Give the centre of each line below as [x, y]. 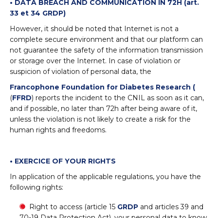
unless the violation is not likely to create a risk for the [100, 119]
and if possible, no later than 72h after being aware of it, [103, 109]
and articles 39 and [171, 207]
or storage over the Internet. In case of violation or [95, 61]
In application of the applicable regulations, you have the [105, 177]
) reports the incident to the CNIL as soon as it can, [118, 98]
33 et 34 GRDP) [38, 13]
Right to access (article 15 [73, 207]
